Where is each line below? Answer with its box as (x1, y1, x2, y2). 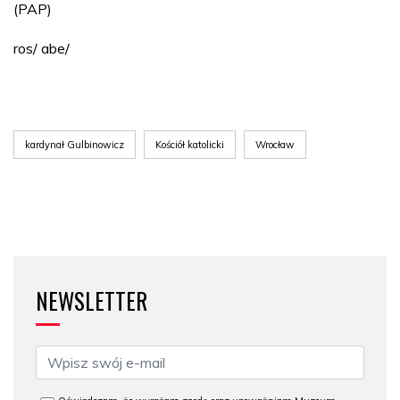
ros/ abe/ (13, 38, 70, 57)
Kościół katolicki (155, 137, 224, 151)
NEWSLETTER (36, 283, 147, 317)
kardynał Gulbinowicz (25, 137, 124, 151)
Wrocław (255, 137, 295, 151)
